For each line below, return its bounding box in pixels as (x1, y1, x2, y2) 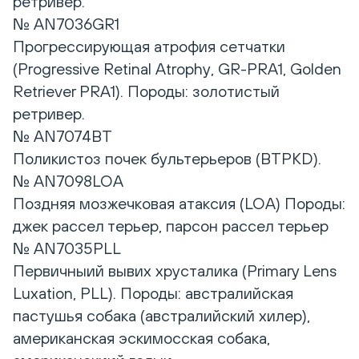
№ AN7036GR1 (13, 14, 119, 34)
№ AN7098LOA (13, 171, 123, 191)
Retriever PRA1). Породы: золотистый (13, 82, 280, 101)
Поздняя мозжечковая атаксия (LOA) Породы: (13, 194, 345, 213)
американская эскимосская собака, (13, 329, 270, 348)
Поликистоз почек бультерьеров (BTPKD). (13, 149, 321, 168)
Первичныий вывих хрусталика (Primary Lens (13, 261, 337, 280)
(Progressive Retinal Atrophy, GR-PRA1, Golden (13, 59, 341, 79)
